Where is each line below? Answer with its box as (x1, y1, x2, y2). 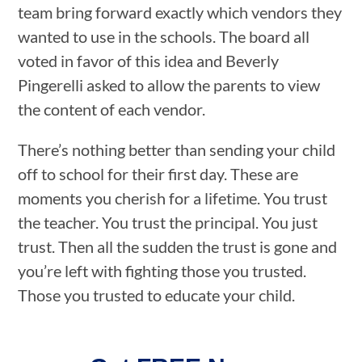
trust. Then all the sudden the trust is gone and (18, 236, 338, 256)
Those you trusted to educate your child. (18, 284, 296, 305)
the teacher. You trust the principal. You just (18, 212, 318, 232)
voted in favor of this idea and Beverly (18, 50, 280, 70)
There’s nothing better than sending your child (18, 139, 336, 159)
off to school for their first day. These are (18, 163, 299, 183)
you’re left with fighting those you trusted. (18, 260, 307, 280)
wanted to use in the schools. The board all (18, 26, 310, 46)
